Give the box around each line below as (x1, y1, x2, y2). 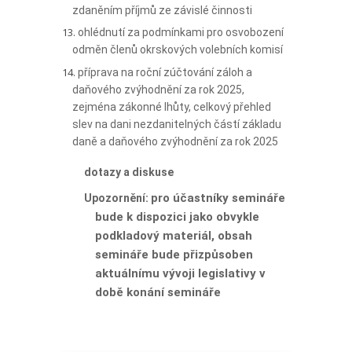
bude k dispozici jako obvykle (95, 209, 259, 224)
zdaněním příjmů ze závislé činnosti (72, 3, 252, 16)
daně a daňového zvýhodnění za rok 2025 (72, 134, 278, 148)
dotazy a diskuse (84, 165, 174, 178)
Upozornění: (84, 191, 151, 204)
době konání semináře (95, 284, 221, 299)
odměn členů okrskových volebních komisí (72, 43, 283, 57)
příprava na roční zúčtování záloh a (78, 65, 252, 79)
